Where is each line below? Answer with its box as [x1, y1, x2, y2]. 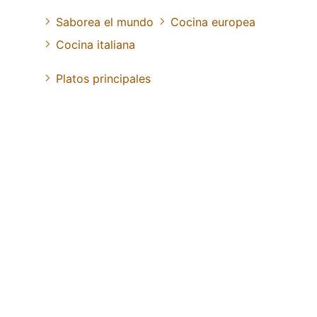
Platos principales [56, 71, 151, 86]
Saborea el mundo [56, 14, 154, 29]
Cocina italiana [56, 37, 135, 52]
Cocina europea [171, 14, 255, 29]
